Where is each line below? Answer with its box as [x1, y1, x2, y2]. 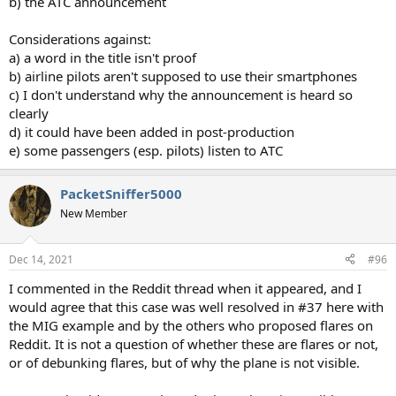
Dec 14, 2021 [9, 251, 73, 267]
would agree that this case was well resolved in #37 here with [9, 297, 384, 316]
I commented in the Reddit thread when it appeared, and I [9, 278, 362, 297]
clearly [9, 104, 49, 122]
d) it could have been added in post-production [9, 123, 294, 141]
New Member [60, 206, 127, 221]
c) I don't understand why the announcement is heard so [9, 86, 353, 103]
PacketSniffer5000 [60, 185, 182, 202]
